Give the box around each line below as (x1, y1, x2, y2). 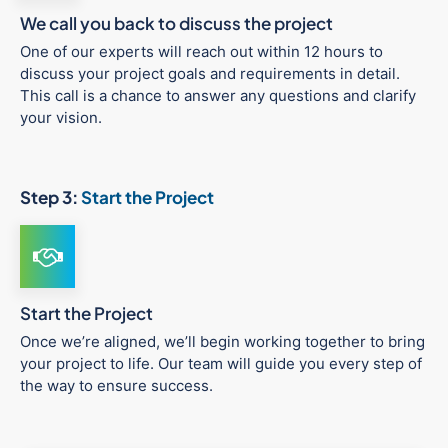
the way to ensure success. (20, 376, 213, 396)
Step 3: (20, 186, 81, 209)
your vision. (20, 108, 102, 128)
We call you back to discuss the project (20, 12, 333, 35)
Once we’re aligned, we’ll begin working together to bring (20, 332, 425, 352)
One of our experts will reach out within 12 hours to (20, 42, 383, 62)
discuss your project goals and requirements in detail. (20, 64, 400, 84)
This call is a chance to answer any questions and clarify (20, 86, 416, 106)
